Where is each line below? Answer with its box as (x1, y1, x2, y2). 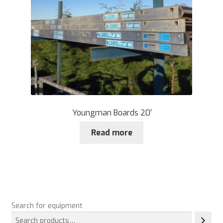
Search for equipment (11, 201, 83, 211)
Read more (91, 127, 132, 138)
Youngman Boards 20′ (72, 107, 151, 118)
